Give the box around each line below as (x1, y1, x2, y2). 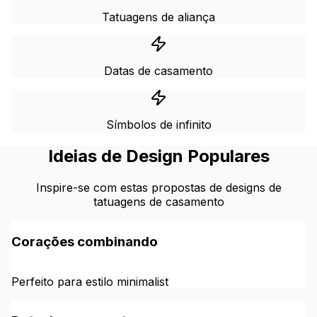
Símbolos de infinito (105, 117, 212, 132)
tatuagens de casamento (93, 195, 224, 209)
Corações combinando (11, 233, 158, 250)
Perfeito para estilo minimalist (11, 274, 168, 289)
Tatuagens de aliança (102, 10, 215, 25)
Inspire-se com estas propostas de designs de (35, 180, 282, 195)
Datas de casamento (104, 64, 213, 79)
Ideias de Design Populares (47, 146, 270, 167)
